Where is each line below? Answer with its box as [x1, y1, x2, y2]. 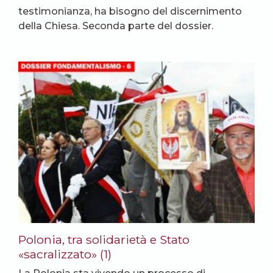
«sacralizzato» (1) [18, 246, 112, 261]
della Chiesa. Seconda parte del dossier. [18, 19, 213, 32]
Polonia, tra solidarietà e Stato [18, 232, 190, 247]
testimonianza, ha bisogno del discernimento [18, 5, 242, 17]
